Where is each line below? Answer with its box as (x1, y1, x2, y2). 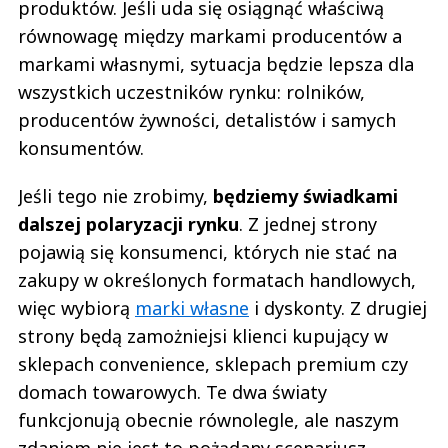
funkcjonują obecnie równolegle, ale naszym (18, 407, 399, 432)
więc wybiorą (18, 295, 135, 320)
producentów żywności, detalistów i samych (18, 107, 396, 132)
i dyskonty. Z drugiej (249, 295, 427, 320)
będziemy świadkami (213, 183, 398, 208)
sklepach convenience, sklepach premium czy (18, 351, 408, 376)
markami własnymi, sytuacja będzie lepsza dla (18, 51, 414, 76)
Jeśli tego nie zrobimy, (18, 183, 213, 208)
